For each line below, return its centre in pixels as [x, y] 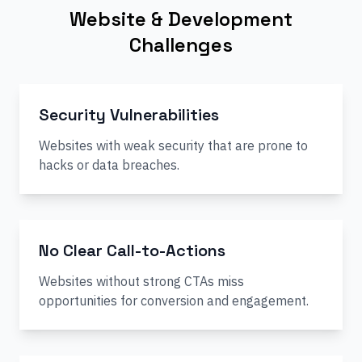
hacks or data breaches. [109, 165]
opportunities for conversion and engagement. [174, 301]
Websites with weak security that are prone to [173, 145]
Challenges [181, 45]
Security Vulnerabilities [129, 115]
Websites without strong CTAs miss [141, 281]
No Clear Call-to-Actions [132, 250]
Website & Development [181, 19]
